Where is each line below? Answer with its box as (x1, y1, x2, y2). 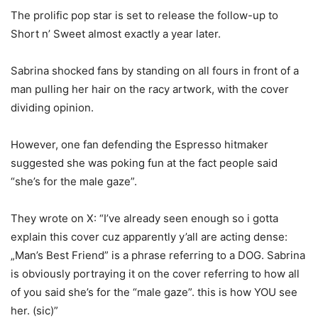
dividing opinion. (11, 101, 94, 114)
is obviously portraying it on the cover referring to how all (11, 267, 300, 280)
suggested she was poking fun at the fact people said (11, 156, 278, 170)
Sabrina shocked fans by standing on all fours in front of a (11, 64, 299, 77)
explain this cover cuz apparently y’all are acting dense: (11, 230, 287, 243)
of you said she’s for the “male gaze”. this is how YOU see (11, 285, 297, 299)
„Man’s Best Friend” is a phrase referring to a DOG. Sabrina (11, 248, 305, 262)
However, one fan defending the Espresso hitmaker (11, 138, 268, 151)
